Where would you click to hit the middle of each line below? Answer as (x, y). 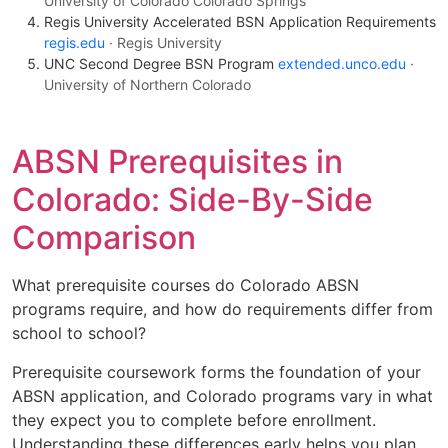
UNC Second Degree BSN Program (161, 64)
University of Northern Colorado (147, 85)
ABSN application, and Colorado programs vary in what (222, 395)
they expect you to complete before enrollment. (194, 419)
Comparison (104, 238)
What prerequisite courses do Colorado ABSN (185, 285)
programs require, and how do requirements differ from (222, 309)
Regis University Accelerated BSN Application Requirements (240, 22)
